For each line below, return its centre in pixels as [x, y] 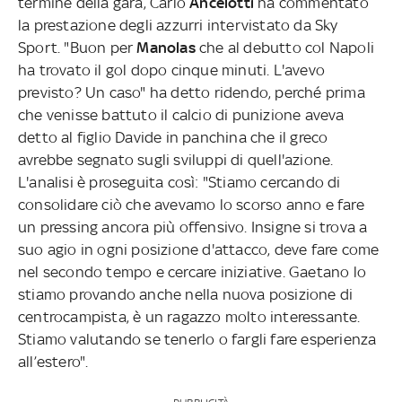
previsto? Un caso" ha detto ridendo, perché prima [192, 92]
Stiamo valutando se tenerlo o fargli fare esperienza [197, 339]
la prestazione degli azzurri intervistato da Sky [178, 25]
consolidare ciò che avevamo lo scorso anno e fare [191, 204]
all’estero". [53, 361]
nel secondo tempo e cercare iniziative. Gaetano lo [192, 271]
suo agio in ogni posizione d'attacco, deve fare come [199, 249]
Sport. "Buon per [78, 47]
